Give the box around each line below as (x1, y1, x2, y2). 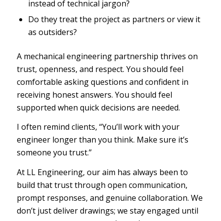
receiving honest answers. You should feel (16, 89, 172, 100)
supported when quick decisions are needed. (16, 102, 180, 113)
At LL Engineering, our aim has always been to (16, 166, 188, 178)
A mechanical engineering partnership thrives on (16, 50, 198, 62)
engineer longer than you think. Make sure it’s (16, 134, 188, 146)
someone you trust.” (16, 147, 92, 158)
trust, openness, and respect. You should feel (16, 63, 184, 74)
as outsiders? (28, 26, 77, 37)
